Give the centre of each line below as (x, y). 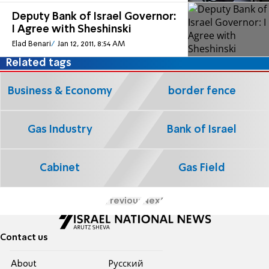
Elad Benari (32, 44)
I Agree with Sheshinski (72, 30)
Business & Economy (60, 91)
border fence (202, 91)
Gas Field (202, 168)
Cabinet (60, 168)
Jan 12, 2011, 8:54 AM (91, 44)
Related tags (39, 63)
